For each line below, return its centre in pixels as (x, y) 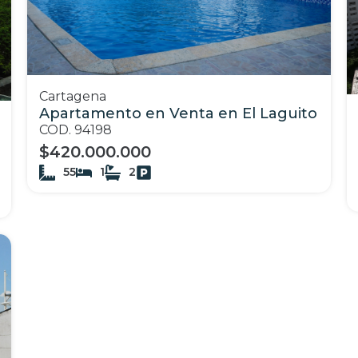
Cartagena (73, 97)
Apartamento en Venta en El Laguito (178, 114)
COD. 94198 (76, 130)
